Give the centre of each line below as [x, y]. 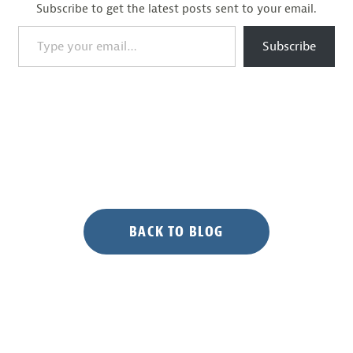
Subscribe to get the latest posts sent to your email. [176, 9]
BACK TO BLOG [176, 231]
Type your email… [41, 26]
